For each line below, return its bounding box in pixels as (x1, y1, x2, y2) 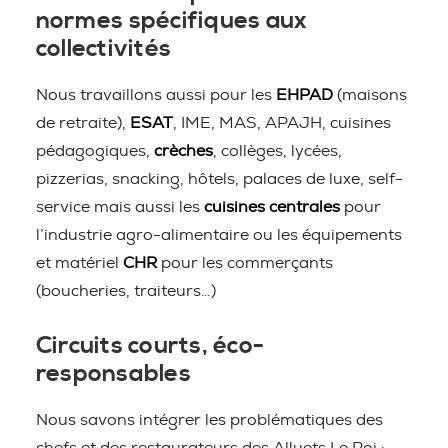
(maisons (333, 87, 407, 103)
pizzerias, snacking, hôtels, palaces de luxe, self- (36, 171, 403, 187)
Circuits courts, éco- (36, 331, 265, 361)
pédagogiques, (36, 143, 154, 159)
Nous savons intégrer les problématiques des (36, 412, 383, 428)
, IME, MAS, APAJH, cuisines (173, 115, 391, 131)
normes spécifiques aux (36, 6, 308, 36)
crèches (154, 143, 213, 159)
